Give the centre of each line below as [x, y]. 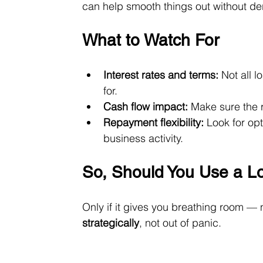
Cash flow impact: [146, 106]
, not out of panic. [181, 222]
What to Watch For [151, 40]
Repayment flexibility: [154, 122]
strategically [111, 222]
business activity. [144, 138]
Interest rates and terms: [161, 75]
